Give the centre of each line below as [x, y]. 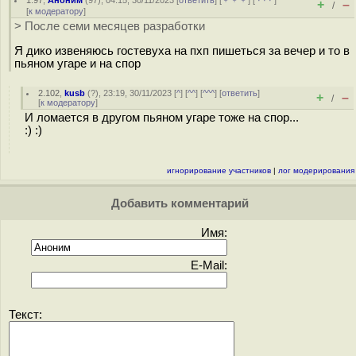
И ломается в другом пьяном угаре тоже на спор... [162, 118]
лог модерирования [316, 170]
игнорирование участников [219, 170]
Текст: [25, 315]
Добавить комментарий [178, 203]
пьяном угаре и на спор [77, 63]
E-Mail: [209, 265]
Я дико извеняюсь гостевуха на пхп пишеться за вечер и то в [182, 50]
